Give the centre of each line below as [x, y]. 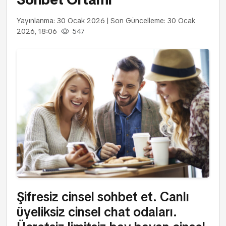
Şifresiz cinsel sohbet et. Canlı [103, 197]
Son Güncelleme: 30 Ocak [153, 21]
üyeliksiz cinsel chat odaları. [97, 212]
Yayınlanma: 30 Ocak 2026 [61, 21]
